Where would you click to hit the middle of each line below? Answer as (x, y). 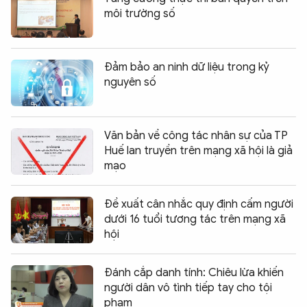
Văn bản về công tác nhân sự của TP (196, 135)
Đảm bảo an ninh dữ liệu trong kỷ (187, 67)
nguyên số (130, 82)
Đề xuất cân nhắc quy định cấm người (199, 204)
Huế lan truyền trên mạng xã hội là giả (198, 150)
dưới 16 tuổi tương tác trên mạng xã (195, 219)
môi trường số (140, 13)
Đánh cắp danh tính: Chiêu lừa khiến (194, 272)
